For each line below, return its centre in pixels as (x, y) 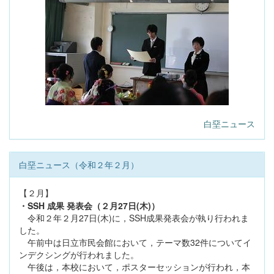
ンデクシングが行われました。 (79, 255)
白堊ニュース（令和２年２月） (79, 165)
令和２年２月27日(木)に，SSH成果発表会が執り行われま (134, 218)
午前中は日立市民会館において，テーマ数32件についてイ (135, 243)
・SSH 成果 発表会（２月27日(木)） (89, 206)
